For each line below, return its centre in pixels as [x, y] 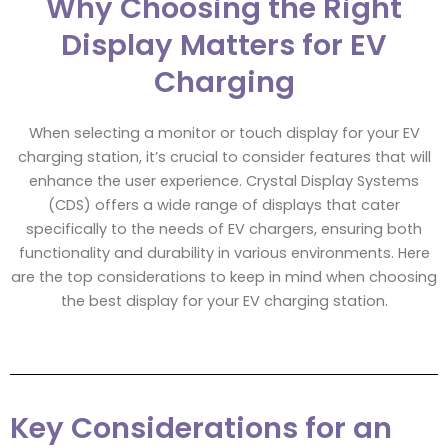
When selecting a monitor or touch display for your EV [224, 133]
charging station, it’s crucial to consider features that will [224, 157]
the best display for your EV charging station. [224, 301]
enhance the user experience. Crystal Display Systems [224, 181]
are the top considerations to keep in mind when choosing [224, 277]
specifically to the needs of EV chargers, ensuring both [224, 229]
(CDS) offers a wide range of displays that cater [224, 205]
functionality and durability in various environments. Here [224, 253]
